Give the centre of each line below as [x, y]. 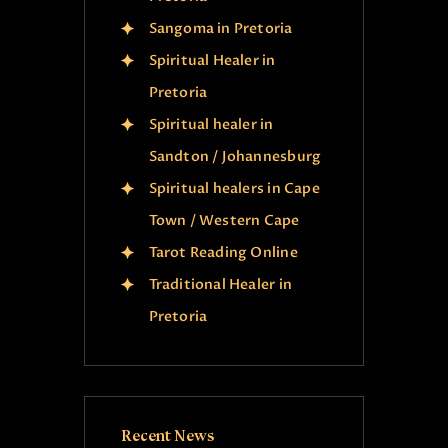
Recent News [167, 436]
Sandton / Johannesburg [235, 156]
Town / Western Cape [224, 220]
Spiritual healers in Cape [234, 188]
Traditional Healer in [220, 284]
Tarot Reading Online [223, 252]
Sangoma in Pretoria [220, 28]
